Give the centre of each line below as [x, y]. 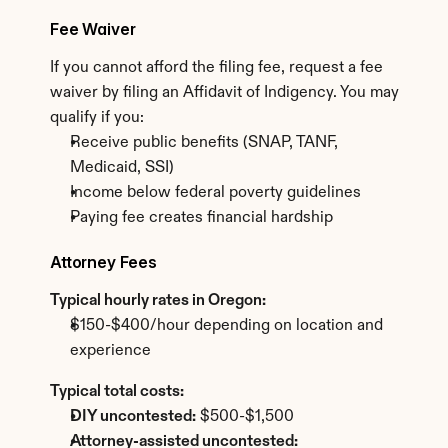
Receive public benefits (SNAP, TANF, [204, 143]
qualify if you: [97, 118]
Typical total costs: [117, 392]
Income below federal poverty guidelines [215, 193]
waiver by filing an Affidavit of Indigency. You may [224, 93]
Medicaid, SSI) [122, 168]
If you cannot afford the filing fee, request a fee [216, 68]
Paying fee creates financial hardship [201, 218]
